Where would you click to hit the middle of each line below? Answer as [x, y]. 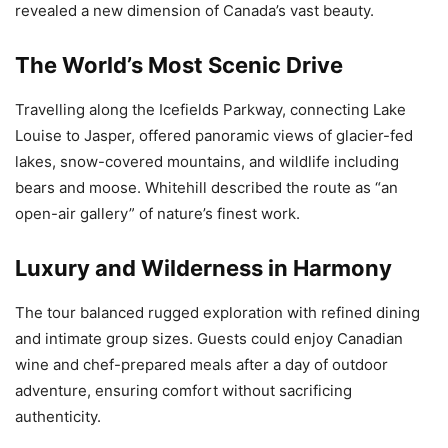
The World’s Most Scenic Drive [179, 64]
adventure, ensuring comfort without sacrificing [183, 390]
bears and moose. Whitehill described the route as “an [206, 187]
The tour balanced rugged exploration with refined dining [217, 312]
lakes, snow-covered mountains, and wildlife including [207, 161]
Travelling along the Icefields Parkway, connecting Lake [210, 109]
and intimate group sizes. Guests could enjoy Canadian [209, 338]
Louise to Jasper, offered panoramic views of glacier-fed [214, 135]
